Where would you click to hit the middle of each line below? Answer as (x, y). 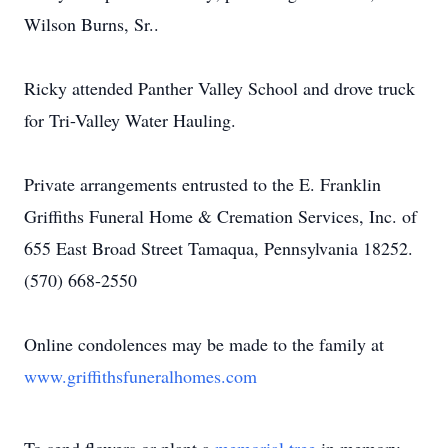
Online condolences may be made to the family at (204, 344)
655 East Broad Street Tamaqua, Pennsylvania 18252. (218, 248)
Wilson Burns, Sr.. (91, 24)
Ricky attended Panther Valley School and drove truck (219, 88)
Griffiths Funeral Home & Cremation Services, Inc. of (220, 216)
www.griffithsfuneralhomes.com (140, 376)
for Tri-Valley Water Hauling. (130, 120)
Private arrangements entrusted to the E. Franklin (202, 184)
